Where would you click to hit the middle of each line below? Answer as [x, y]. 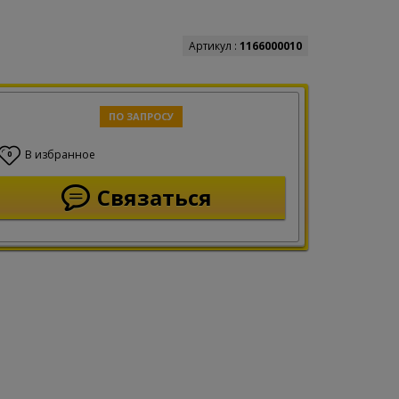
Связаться [155, 197]
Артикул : [214, 46]
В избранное [60, 155]
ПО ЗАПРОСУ [142, 116]
